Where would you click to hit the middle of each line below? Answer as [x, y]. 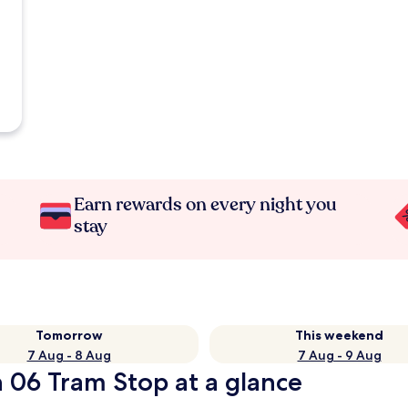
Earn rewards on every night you [206, 204]
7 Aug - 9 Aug [339, 355]
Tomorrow [69, 335]
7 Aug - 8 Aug [69, 355]
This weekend [339, 335]
